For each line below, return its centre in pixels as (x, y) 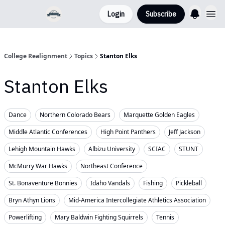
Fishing (153, 183)
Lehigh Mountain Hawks (42, 149)
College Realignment (36, 56)
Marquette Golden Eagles (159, 115)
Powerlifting (25, 217)
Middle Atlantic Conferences (48, 132)
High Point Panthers (128, 132)
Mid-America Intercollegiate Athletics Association (137, 200)
